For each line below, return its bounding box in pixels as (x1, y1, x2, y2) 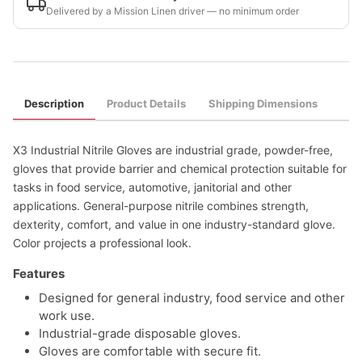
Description (24, 97, 84, 110)
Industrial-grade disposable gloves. (39, 326, 241, 341)
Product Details (107, 97, 186, 110)
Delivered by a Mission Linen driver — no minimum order (46, 5, 299, 17)
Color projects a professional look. (13, 236, 192, 250)
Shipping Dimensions (208, 97, 318, 110)
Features (13, 266, 65, 281)
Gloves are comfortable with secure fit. (39, 343, 261, 359)
